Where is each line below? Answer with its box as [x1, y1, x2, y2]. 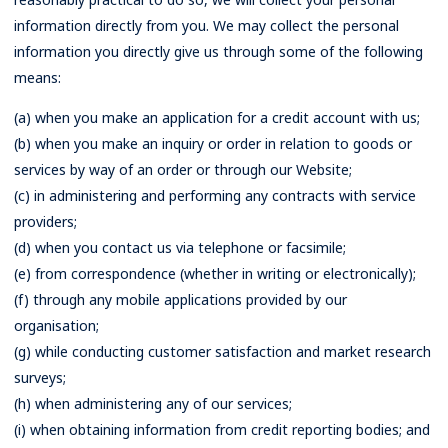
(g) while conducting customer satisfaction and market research [14, 342, 431, 361]
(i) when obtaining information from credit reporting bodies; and [14, 420, 430, 439]
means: [14, 68, 61, 87]
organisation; [14, 316, 99, 335]
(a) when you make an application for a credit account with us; [14, 108, 420, 127]
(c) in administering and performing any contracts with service [14, 186, 416, 205]
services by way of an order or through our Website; [14, 160, 352, 179]
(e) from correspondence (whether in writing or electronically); [14, 264, 416, 283]
